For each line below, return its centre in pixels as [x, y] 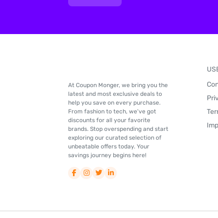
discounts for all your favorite [109, 120]
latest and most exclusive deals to [115, 94]
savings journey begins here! [107, 155]
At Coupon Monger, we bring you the [118, 85]
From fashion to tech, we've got [112, 111]
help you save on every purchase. [114, 103]
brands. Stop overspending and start [118, 129]
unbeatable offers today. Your [109, 146]
